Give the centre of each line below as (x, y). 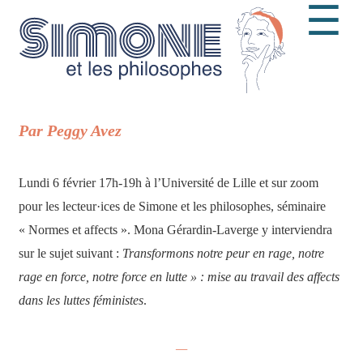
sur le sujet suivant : (70, 253)
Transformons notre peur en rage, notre (223, 253)
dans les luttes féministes (81, 300)
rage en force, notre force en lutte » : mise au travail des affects (179, 276)
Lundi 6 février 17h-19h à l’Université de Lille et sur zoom (169, 182)
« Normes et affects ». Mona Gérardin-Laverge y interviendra (175, 229)
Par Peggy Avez (70, 130)
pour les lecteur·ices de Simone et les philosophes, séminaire (172, 206)
